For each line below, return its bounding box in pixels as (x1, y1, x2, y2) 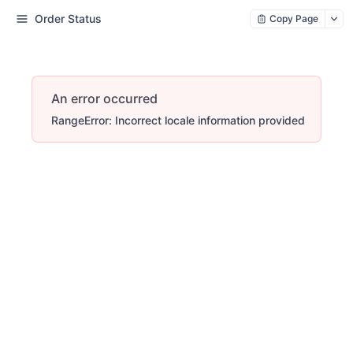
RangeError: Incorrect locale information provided (51, 113, 305, 127)
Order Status (35, 12, 102, 25)
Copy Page (269, 13, 318, 24)
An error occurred (51, 91, 158, 106)
